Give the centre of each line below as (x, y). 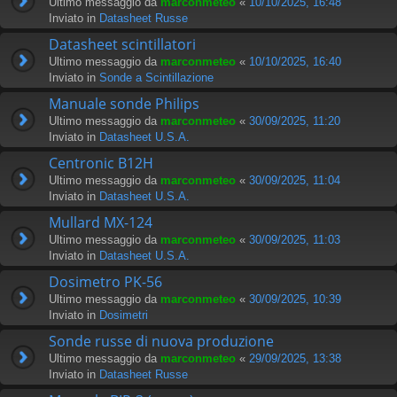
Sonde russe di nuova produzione (161, 341)
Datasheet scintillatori (122, 44)
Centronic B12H (101, 163)
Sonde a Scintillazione (156, 77)
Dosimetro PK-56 (105, 281)
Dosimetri (124, 315)
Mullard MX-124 (101, 222)
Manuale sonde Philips (124, 103)
